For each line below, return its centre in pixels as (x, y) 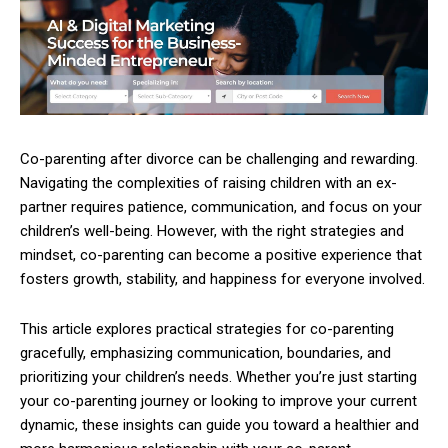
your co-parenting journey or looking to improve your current (218, 400)
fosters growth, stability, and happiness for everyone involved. (222, 278)
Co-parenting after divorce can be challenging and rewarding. (219, 158)
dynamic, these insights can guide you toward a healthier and (219, 424)
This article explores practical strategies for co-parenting (207, 328)
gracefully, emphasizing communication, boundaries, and (205, 352)
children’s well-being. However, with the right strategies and (212, 230)
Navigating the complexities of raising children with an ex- (208, 182)
